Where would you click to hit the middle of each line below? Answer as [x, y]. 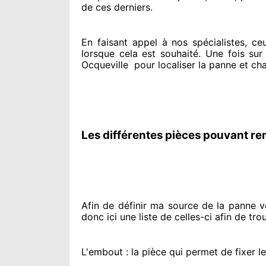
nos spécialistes [206, 42]
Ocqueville [105, 65]
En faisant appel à [124, 42]
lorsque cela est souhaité [140, 53]
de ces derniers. [117, 7]
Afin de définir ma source [140, 205]
